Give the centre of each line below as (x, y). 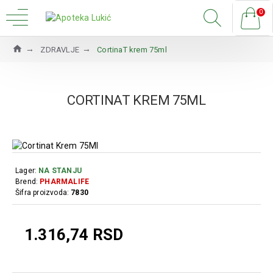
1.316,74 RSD (74, 234)
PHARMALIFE (65, 181)
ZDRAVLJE (60, 50)
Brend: (27, 181)
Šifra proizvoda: (42, 192)
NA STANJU (60, 170)
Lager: (26, 170)
